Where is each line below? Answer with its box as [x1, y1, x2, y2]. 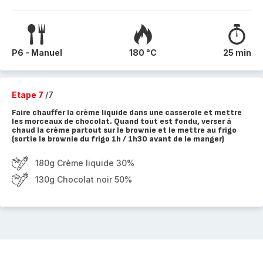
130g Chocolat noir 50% [35, 174, 132, 184]
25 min [223, 48, 251, 58]
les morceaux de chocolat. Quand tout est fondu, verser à [12, 116, 231, 126]
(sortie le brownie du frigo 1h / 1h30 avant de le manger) [12, 134, 224, 144]
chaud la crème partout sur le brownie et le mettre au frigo [12, 125, 237, 135]
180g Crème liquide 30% [35, 158, 134, 168]
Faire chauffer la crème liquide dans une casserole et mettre [12, 107, 242, 117]
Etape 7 [12, 90, 45, 100]
